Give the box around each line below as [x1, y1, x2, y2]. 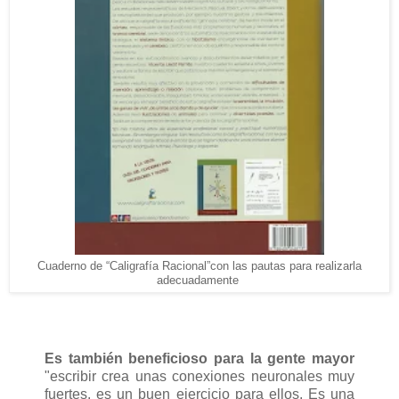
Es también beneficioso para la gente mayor [45, 350, 354, 366]
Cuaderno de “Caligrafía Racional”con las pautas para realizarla [37, 260, 362, 273]
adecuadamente [157, 274, 242, 288]
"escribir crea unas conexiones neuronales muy [45, 368, 354, 384]
